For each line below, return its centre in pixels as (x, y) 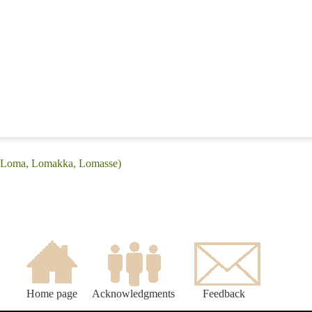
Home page (52, 294)
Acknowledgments (133, 294)
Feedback (224, 294)
